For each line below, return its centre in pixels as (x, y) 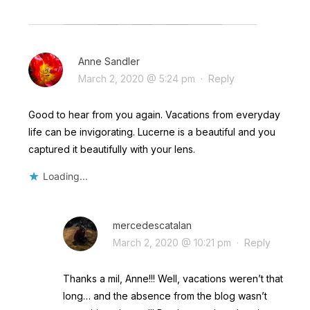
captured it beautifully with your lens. (111, 149)
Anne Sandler (109, 61)
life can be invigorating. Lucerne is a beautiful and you (152, 131)
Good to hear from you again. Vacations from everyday (154, 114)
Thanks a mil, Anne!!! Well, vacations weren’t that (173, 278)
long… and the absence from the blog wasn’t (165, 295)
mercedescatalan (152, 225)
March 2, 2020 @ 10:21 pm (172, 242)
